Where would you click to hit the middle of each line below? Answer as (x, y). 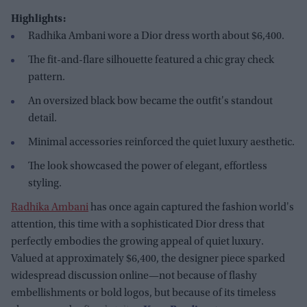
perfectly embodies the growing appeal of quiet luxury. (137, 242)
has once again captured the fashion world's (191, 208)
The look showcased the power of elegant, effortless (148, 167)
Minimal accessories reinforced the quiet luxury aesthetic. (161, 143)
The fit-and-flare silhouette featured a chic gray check (151, 61)
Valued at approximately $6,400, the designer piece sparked (148, 259)
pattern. (47, 78)
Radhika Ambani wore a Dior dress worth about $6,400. (156, 37)
